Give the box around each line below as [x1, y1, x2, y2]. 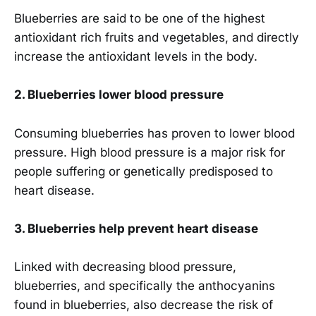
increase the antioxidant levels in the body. [14, 49, 261, 64]
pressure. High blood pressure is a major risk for [14, 145, 285, 159]
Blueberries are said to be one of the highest [14, 11, 265, 26]
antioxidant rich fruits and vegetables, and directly [14, 30, 299, 45]
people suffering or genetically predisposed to [14, 164, 273, 178]
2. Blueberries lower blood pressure [14, 87, 224, 102]
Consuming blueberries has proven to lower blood [14, 126, 295, 140]
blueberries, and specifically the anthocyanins [14, 279, 275, 293]
